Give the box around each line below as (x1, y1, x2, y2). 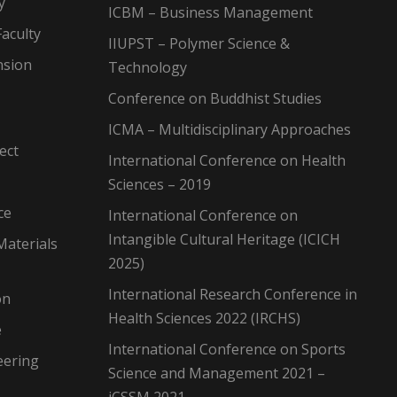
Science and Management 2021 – (108, 362, 325, 383)
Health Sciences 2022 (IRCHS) (108, 307, 300, 328)
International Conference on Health (108, 150, 346, 170)
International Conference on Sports (108, 339, 346, 359)
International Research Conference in (108, 284, 357, 304)
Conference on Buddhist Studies (108, 88, 322, 108)
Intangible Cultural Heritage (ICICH (108, 229, 340, 249)
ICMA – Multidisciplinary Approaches (108, 119, 351, 139)
